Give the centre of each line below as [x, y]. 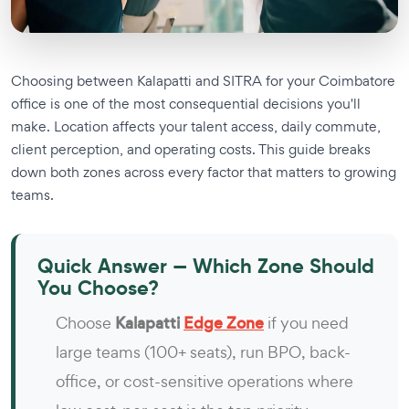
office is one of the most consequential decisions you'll [186, 103]
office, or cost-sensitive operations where [204, 381]
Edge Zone [224, 323]
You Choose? [98, 288]
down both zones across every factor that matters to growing [204, 172]
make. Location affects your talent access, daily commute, [196, 126]
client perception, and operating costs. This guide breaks [191, 149]
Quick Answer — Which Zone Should [206, 266]
